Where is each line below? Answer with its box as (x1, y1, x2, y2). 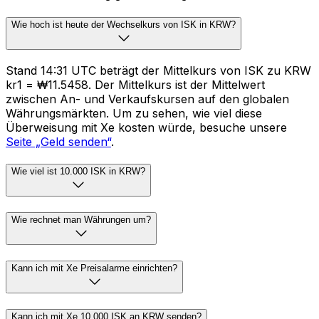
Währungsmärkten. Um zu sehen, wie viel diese (6, 105, 262, 120)
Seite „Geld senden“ (6, 134, 111, 149)
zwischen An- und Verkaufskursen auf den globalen (6, 91, 289, 106)
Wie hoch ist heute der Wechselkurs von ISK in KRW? (11, 19, 236, 30)
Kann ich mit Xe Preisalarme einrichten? (11, 262, 177, 273)
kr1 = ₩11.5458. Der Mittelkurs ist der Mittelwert (6, 77, 265, 92)
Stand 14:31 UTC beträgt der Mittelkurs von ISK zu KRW (6, 63, 311, 78)
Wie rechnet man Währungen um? (11, 214, 151, 226)
